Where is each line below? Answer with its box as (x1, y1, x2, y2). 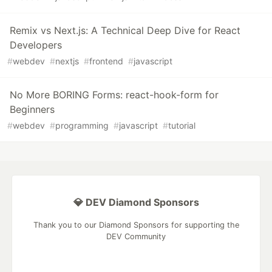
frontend (89, 56, 123, 67)
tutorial (168, 120, 195, 131)
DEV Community (106, 232, 166, 242)
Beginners (10, 103, 55, 116)
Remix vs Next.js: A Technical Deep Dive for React (10, 24, 240, 37)
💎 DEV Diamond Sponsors (73, 196, 199, 209)
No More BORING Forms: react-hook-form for (10, 89, 219, 101)
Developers (10, 39, 62, 52)
